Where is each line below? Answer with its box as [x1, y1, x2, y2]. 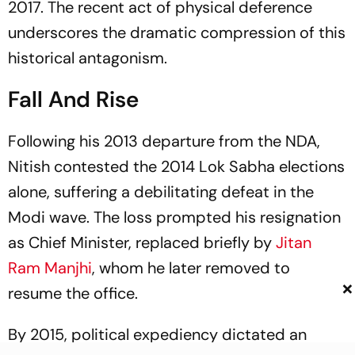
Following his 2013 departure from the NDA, [8, 131, 320, 152]
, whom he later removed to [92, 258, 290, 279]
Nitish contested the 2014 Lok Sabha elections [8, 156, 345, 177]
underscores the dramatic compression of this [8, 22, 345, 44]
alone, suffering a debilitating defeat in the [8, 181, 314, 203]
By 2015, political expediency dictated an [8, 324, 307, 345]
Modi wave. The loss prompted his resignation [8, 207, 341, 228]
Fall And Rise [8, 85, 139, 115]
